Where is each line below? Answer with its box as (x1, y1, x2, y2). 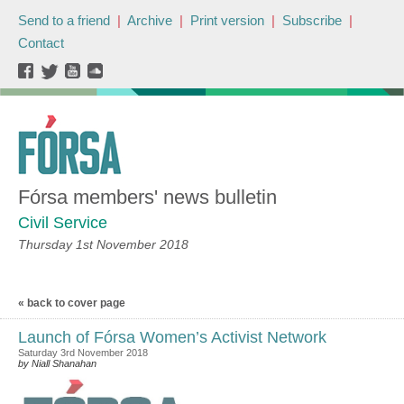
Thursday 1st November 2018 (18, 237, 188, 252)
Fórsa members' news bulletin (18, 186, 277, 208)
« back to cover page (18, 297, 125, 309)
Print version (190, 13, 264, 28)
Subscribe (282, 13, 342, 28)
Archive (127, 13, 172, 28)
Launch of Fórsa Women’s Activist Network (18, 328, 326, 346)
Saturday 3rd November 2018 (18, 347, 148, 358)
